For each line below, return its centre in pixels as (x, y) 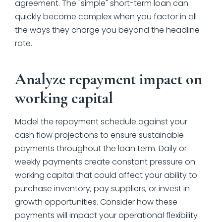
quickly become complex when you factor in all (106, 16)
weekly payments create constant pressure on (105, 162)
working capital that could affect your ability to (106, 175)
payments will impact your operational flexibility (106, 215)
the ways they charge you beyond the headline (107, 30)
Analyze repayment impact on (109, 79)
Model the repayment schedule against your (101, 121)
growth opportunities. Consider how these (96, 202)
